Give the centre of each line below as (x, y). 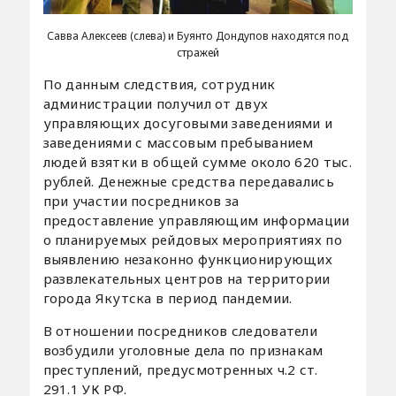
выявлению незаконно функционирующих (188, 259)
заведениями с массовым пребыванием (178, 143)
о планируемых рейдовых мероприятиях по (192, 240)
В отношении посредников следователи (180, 331)
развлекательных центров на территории (187, 279)
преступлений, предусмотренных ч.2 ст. (180, 370)
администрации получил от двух (156, 104)
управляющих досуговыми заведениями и (188, 123)
